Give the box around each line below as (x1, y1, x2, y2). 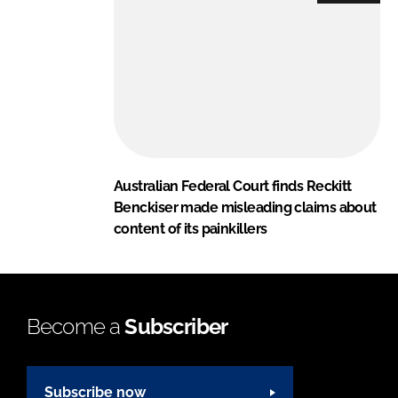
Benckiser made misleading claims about (114, 198, 377, 216)
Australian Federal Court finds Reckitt (114, 177, 352, 195)
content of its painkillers (114, 219, 267, 237)
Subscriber (124, 313, 228, 339)
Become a (27, 313, 125, 339)
